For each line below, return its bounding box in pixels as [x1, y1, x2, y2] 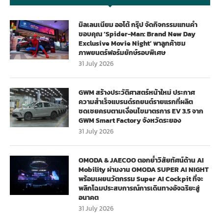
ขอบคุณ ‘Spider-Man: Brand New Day [79, 28, 195, 39]
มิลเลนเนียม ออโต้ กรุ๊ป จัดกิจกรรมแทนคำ [79, 19, 197, 30]
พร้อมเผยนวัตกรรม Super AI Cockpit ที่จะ [79, 173, 203, 184]
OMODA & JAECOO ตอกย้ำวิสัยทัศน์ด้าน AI [79, 155, 204, 165]
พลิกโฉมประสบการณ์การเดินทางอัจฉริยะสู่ [79, 183, 200, 193]
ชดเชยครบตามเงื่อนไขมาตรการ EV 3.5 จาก [79, 106, 203, 116]
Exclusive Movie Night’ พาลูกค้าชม [79, 38, 186, 49]
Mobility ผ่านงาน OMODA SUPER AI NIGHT [79, 164, 209, 175]
